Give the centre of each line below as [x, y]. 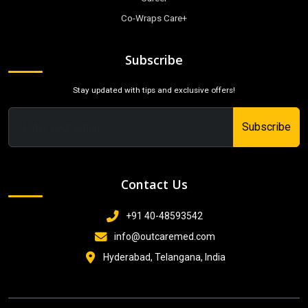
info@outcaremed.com [164, 237]
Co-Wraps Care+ [154, 19]
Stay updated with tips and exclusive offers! [154, 90]
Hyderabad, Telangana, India [164, 257]
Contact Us [154, 185]
